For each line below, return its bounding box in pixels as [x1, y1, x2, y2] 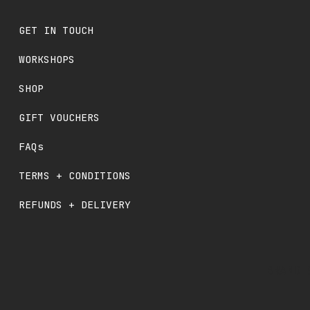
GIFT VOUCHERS [19, 111, 100, 124]
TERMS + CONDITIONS [19, 169, 131, 182]
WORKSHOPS [19, 53, 75, 66]
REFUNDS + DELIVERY [19, 198, 131, 211]
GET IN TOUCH [19, 24, 94, 37]
